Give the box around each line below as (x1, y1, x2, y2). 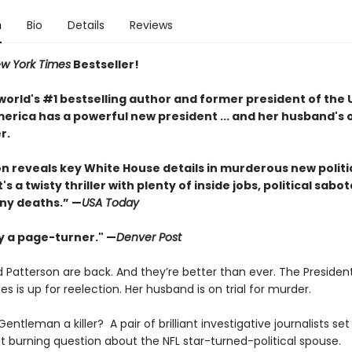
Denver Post (115, 229, 181, 245)
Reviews (129, 17, 173, 33)
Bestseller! (70, 57, 141, 72)
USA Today (81, 195, 139, 211)
